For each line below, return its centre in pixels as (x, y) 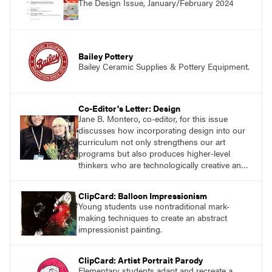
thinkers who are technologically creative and (162, 165)
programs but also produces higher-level (154, 153)
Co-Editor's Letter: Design (129, 108)
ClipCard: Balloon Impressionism (143, 196)
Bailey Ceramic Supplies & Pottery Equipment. (164, 66)
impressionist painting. (120, 229)
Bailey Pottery (106, 56)
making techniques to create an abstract (153, 218)
